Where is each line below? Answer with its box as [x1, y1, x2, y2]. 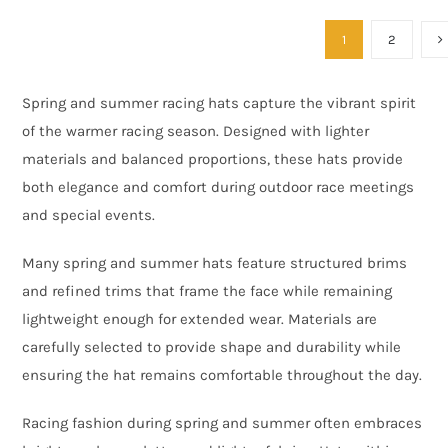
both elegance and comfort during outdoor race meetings [22, 178, 415, 196]
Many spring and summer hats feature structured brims [22, 254, 408, 272]
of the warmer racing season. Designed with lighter [22, 122, 370, 140]
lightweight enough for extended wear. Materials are [22, 310, 378, 328]
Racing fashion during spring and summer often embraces [22, 414, 423, 432]
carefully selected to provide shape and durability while [22, 338, 402, 356]
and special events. [22, 206, 156, 224]
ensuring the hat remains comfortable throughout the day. [22, 366, 423, 384]
